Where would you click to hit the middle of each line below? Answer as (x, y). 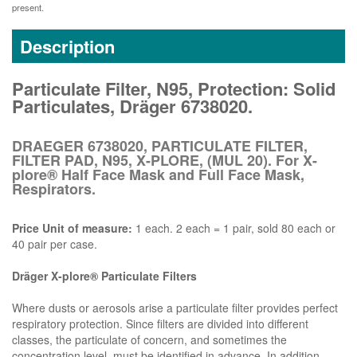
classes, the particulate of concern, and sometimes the (149, 340)
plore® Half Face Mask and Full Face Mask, (158, 175)
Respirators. (54, 189)
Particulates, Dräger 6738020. (132, 106)
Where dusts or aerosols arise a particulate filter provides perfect (175, 308)
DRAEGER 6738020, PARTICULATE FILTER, (160, 146)
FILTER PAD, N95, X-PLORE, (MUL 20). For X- (165, 161)
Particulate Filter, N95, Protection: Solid (174, 89)
